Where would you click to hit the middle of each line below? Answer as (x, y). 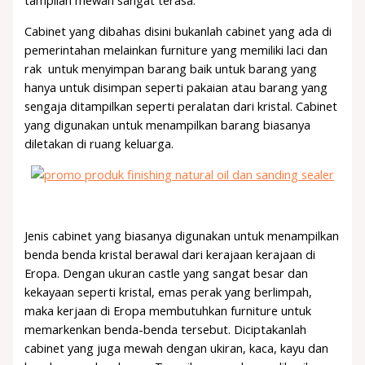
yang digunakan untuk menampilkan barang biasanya (168, 125)
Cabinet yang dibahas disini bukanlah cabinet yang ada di (178, 31)
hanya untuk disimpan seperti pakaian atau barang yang (176, 88)
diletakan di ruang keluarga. (99, 144)
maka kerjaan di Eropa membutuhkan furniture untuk (168, 310)
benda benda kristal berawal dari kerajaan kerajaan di (170, 254)
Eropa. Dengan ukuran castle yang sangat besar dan (167, 273)
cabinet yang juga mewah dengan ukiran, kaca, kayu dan (177, 347)
